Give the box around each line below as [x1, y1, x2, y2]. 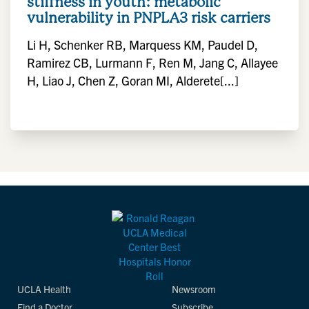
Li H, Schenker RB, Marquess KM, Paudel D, [27, 37, 258, 52]
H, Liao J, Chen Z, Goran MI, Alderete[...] [27, 72, 239, 88]
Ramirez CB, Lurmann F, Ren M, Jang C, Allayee [27, 54, 278, 70]
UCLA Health [17, 283, 71, 295]
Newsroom [172, 283, 216, 295]
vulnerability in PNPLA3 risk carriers [27, 9, 270, 26]
